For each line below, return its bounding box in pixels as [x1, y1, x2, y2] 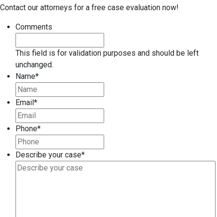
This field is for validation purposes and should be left [15, 48, 199, 58]
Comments [15, 22, 52, 32]
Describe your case [15, 150, 81, 160]
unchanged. [15, 60, 53, 70]
